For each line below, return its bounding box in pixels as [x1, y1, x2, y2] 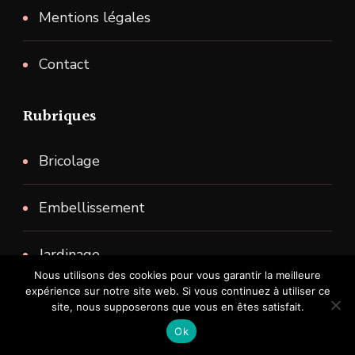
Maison [39, 291, 84, 311]
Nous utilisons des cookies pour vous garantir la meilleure [34, 269, 321, 281]
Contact [39, 54, 90, 74]
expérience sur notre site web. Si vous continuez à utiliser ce [25, 284, 330, 297]
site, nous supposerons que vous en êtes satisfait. [51, 300, 304, 313]
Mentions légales [39, 7, 151, 27]
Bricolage [39, 151, 100, 170]
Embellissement [39, 197, 145, 217]
